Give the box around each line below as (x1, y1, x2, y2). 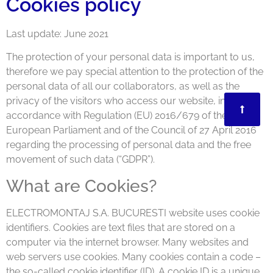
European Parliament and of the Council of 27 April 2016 (6, 124, 257, 136)
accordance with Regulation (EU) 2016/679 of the (6, 110, 227, 122)
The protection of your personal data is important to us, (6, 51, 255, 63)
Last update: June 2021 (6, 27, 108, 40)
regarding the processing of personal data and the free (6, 139, 251, 151)
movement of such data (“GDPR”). (6, 154, 155, 166)
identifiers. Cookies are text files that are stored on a (6, 221, 235, 233)
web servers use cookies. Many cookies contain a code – (6, 250, 261, 263)
